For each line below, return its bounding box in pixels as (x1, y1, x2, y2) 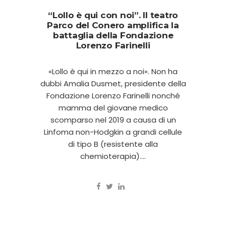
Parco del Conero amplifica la (47, 20, 179, 30)
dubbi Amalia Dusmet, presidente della (40, 78, 186, 89)
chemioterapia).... (80, 150, 146, 161)
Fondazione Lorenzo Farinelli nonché (46, 90, 180, 101)
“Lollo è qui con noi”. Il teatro (48, 10, 178, 20)
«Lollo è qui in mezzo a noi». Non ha (48, 66, 178, 77)
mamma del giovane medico (58, 102, 168, 113)
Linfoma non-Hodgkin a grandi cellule (44, 126, 182, 137)
